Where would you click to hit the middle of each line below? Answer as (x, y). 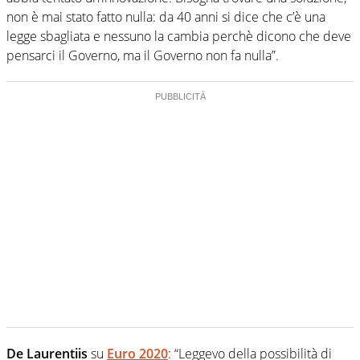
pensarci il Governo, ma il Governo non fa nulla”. (143, 55)
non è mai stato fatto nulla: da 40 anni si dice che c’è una (166, 16)
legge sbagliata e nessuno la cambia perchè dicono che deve (179, 36)
